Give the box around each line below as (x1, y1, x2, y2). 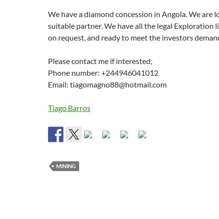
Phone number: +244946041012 (48, 68, 158, 77)
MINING (56, 163, 76, 169)
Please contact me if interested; (48, 56, 153, 66)
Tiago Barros (48, 103, 90, 112)
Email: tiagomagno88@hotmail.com (48, 80, 167, 89)
